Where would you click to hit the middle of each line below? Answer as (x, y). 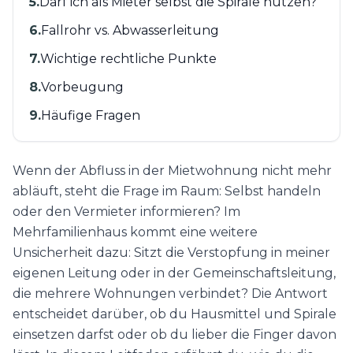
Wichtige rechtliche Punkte (128, 59)
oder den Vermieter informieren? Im (126, 212)
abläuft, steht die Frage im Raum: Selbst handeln (167, 191)
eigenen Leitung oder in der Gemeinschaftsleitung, (174, 273)
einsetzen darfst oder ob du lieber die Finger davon (175, 335)
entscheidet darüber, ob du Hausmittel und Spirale (175, 314)
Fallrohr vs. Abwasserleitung (130, 31)
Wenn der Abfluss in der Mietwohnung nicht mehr (172, 171)
